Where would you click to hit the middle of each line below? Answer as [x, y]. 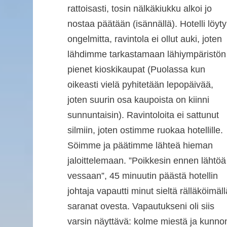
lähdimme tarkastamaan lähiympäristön [146, 54]
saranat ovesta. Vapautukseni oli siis [141, 206]
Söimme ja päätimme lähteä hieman [140, 146]
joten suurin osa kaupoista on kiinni [138, 100]
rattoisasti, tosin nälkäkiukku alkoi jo [139, 9]
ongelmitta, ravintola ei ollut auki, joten [144, 39]
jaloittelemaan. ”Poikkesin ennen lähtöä [146, 161]
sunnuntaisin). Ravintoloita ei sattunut [143, 115]
